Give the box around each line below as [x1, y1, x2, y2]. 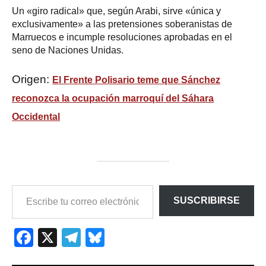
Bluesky [104, 227, 171, 249]
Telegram [81, 227, 160, 249]
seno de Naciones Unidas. [12, 45, 123, 55]
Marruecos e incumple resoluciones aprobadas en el [12, 31, 232, 42]
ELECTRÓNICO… [11, 218, 65, 226]
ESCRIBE [11, 186, 39, 194]
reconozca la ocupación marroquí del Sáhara [12, 93, 214, 103]
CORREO [11, 207, 40, 215]
